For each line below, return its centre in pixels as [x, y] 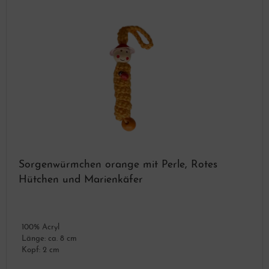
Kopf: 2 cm [41, 250]
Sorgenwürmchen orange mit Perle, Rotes [118, 165]
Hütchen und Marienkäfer [81, 180]
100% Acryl [41, 227]
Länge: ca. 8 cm [49, 239]
